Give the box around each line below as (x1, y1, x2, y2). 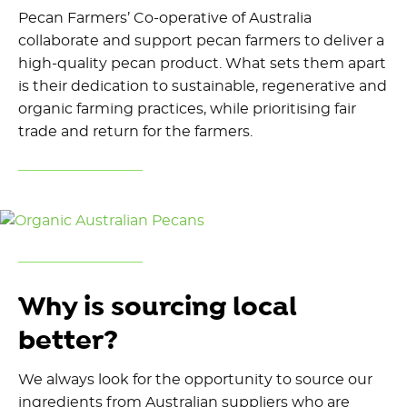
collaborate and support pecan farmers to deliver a (18, 34, 384, 49)
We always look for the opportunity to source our (18, 372, 372, 387)
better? (18, 323, 118, 359)
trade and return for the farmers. (18, 124, 253, 140)
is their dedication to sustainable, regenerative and (18, 79, 387, 94)
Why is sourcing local (18, 289, 297, 325)
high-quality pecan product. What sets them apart (18, 56, 386, 72)
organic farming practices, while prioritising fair (18, 102, 356, 117)
